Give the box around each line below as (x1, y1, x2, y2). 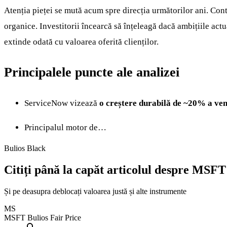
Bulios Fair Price (27, 213, 81, 222)
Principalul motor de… (24, 122, 106, 132)
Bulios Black (4, 143, 46, 153)
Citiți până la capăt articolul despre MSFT (4, 163, 226, 176)
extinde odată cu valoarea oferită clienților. (4, 37, 159, 47)
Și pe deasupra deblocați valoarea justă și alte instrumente (4, 186, 186, 196)
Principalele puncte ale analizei (4, 65, 179, 80)
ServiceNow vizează (24, 98, 99, 108)
